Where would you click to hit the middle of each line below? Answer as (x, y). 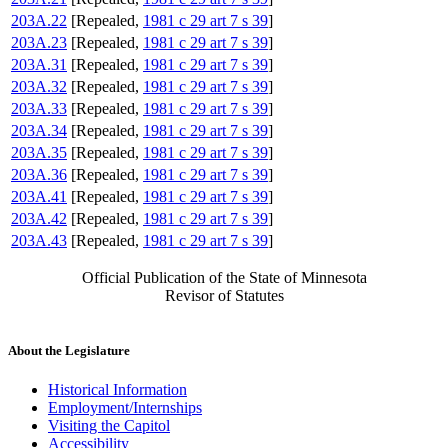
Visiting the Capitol (109, 426)
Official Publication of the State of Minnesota (224, 278)
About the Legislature (69, 351)
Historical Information (117, 390)
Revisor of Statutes (224, 296)
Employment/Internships (125, 408)
